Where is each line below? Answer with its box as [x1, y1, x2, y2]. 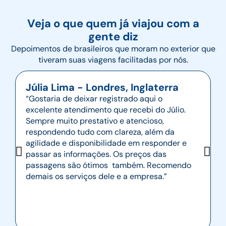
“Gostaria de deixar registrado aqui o [26, 93, 162, 104]
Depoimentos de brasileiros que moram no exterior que [11, 43, 215, 54]
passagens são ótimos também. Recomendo [26, 159, 191, 171]
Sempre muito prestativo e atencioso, [26, 115, 164, 126]
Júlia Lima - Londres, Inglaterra [26, 80, 179, 94]
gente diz [88, 29, 138, 44]
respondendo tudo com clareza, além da [26, 126, 175, 137]
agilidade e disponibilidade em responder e [26, 137, 187, 148]
